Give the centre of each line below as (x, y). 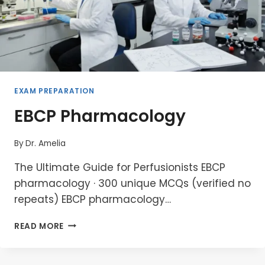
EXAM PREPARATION (54, 91)
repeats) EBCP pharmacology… (93, 199)
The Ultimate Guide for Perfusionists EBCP (120, 167)
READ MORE (39, 226)
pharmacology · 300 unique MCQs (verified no (132, 183)
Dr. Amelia (46, 143)
